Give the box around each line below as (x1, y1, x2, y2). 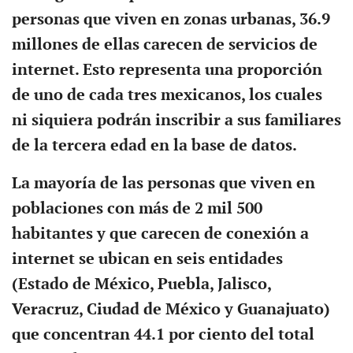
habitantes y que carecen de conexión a (11, 224, 309, 243)
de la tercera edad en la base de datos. (11, 136, 297, 155)
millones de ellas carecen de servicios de (11, 35, 318, 54)
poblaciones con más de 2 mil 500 (11, 199, 262, 218)
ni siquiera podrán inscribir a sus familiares (11, 110, 341, 130)
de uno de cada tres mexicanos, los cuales (11, 85, 322, 105)
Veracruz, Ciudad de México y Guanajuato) (11, 299, 330, 319)
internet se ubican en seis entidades (11, 249, 283, 269)
